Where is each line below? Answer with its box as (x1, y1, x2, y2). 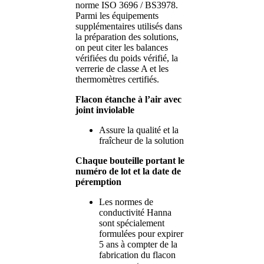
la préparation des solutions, (75, 32, 179, 42)
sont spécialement (99, 218, 164, 229)
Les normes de (99, 197, 153, 207)
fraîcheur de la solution (99, 136, 184, 146)
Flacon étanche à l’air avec (75, 94, 181, 105)
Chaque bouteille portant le (75, 156, 184, 166)
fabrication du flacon (99, 250, 176, 260)
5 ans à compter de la (99, 239, 177, 250)
